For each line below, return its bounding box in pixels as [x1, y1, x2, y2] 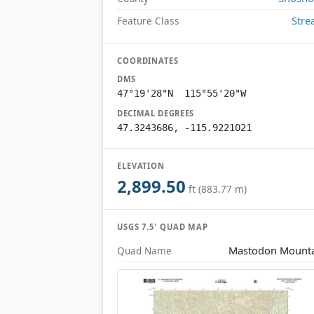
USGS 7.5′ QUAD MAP [117, 221, 209, 233]
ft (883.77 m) [189, 182, 247, 196]
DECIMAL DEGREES [117, 107, 195, 118]
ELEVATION [117, 160, 165, 171]
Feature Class [117, 13, 179, 27]
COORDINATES [117, 55, 179, 66]
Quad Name [117, 243, 172, 257]
